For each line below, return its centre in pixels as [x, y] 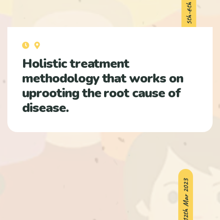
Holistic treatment [76, 63]
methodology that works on [103, 78]
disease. [45, 108]
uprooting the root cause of [101, 93]
